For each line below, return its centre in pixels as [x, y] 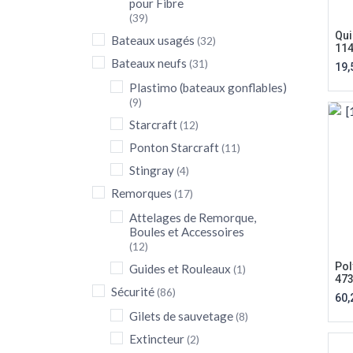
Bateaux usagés [153, 40]
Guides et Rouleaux [180, 269]
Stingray [152, 170]
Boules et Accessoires [187, 232]
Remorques [141, 193]
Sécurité [133, 292]
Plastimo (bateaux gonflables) [208, 87]
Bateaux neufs [149, 63]
